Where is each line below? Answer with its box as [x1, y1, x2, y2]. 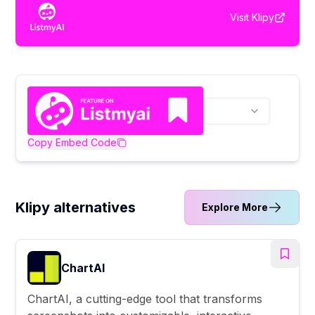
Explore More [201, 200, 268, 213]
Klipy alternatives [15, 198, 136, 216]
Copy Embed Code [27, 136, 117, 148]
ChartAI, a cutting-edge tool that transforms [27, 291, 263, 306]
